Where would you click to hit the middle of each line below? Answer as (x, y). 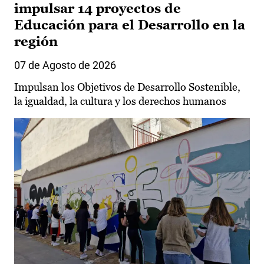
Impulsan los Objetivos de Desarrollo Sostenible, (127, 87)
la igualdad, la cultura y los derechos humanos (120, 101)
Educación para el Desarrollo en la (130, 25)
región (36, 42)
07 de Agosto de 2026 (65, 65)
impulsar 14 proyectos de (98, 9)
